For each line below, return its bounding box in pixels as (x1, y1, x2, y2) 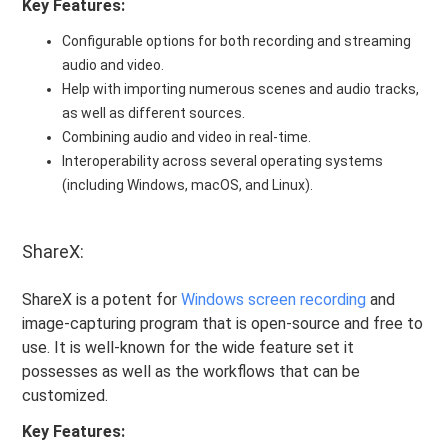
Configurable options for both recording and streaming (62, 32, 412, 49)
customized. (22, 385, 109, 405)
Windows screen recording (181, 289, 367, 309)
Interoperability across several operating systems (62, 152, 384, 169)
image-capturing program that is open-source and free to (22, 313, 424, 333)
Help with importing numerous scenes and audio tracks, (62, 80, 420, 97)
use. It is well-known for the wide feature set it (22, 337, 355, 357)
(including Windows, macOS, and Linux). (62, 176, 314, 193)
